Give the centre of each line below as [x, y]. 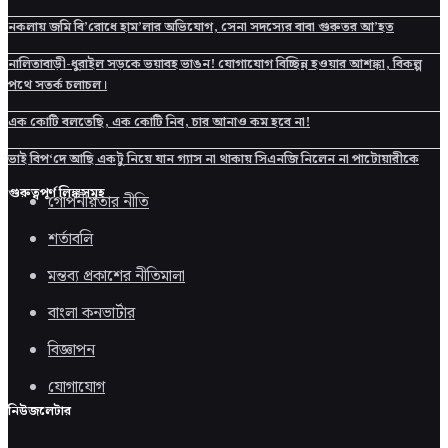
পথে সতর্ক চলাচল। [57, 85]
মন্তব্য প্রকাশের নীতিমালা [116, 276]
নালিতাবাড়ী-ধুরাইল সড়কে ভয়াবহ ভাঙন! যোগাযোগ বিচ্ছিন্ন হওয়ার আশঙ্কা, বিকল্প [215, 64]
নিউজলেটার [40, 411]
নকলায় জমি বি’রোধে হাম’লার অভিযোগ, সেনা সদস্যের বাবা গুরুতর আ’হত [201, 27]
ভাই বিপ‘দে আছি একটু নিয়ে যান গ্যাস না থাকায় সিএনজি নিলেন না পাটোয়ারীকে [213, 159]
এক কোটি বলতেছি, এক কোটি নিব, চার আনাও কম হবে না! [159, 122]
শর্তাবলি [70, 239]
